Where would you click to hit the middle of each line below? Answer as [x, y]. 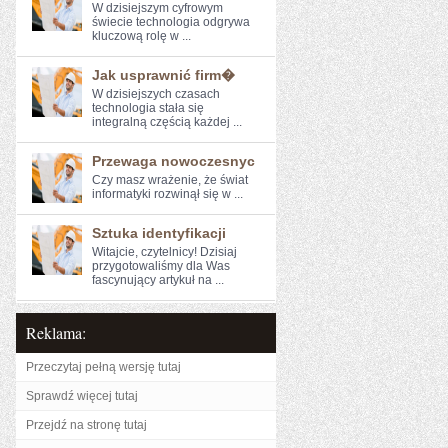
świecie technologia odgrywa [171, 22]
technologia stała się [148, 108]
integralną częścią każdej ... [167, 122]
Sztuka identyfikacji [159, 233]
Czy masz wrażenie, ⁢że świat [170, 180]
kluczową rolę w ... [141, 36]
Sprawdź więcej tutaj [82, 396]
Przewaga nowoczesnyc [173, 161]
